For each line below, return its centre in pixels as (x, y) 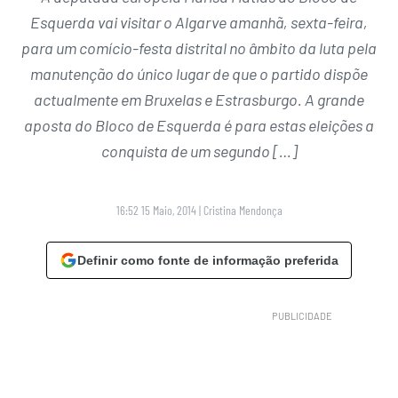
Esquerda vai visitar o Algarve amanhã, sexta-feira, (199, 23)
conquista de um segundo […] (199, 151)
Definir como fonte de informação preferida (208, 261)
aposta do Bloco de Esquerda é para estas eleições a (199, 126)
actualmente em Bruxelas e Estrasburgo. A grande (199, 100)
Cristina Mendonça (243, 211)
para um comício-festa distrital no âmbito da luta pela (199, 48)
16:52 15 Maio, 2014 (156, 211)
